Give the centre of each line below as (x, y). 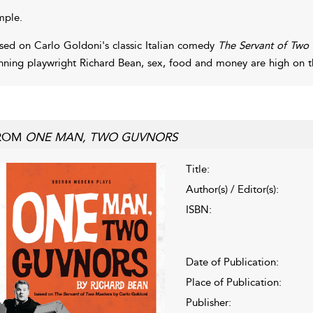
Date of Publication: (232, 262)
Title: (197, 169)
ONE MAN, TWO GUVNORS (101, 137)
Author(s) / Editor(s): (232, 189)
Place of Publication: (233, 282)
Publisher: (208, 302)
